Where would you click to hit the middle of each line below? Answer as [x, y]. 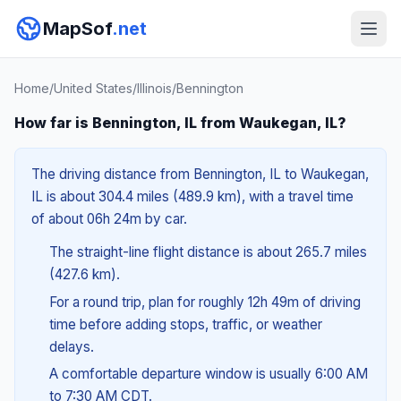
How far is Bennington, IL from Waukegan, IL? [180, 123]
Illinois [154, 88]
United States [93, 88]
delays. [71, 346]
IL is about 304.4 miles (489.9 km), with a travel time [192, 196]
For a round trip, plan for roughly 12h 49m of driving [205, 302]
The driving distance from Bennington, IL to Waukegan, [200, 174]
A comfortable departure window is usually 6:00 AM [208, 374]
